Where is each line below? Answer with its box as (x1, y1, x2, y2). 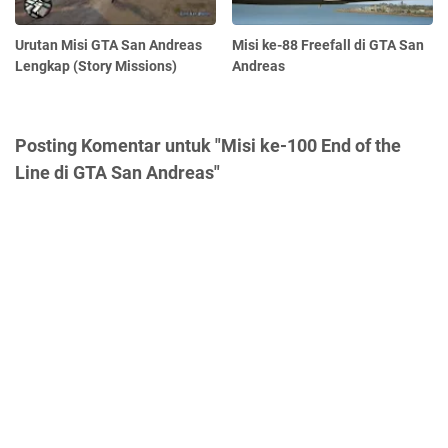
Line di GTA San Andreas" (15, 162, 220, 184)
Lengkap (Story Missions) (15, 58, 177, 75)
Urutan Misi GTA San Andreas (15, 37, 202, 54)
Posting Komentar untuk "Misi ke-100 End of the (15, 135, 401, 157)
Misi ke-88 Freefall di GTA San (232, 37, 425, 54)
